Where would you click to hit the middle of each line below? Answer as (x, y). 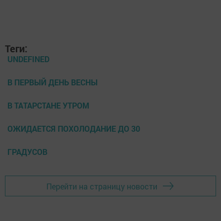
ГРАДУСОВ (27, 152)
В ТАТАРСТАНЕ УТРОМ (48, 106)
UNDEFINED (28, 59)
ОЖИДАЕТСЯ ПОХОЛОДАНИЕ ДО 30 (74, 129)
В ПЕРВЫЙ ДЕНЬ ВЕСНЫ (53, 82)
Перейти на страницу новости (102, 186)
